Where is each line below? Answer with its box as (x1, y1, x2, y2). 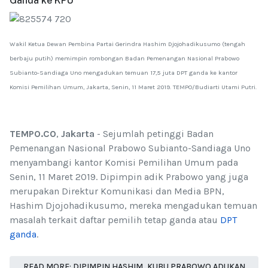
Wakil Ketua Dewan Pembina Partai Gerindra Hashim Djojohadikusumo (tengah (10, 40, 245, 48)
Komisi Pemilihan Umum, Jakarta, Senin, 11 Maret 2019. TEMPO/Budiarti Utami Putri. (10, 83, 257, 92)
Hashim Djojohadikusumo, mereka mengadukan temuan (10, 200, 257, 212)
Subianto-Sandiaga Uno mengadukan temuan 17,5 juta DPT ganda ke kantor (10, 69, 237, 77)
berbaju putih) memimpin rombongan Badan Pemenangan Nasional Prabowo (10, 54, 239, 63)
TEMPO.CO (10, 128, 56, 140)
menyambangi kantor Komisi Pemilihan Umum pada (10, 157, 238, 169)
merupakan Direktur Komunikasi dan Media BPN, (10, 185, 224, 197)
